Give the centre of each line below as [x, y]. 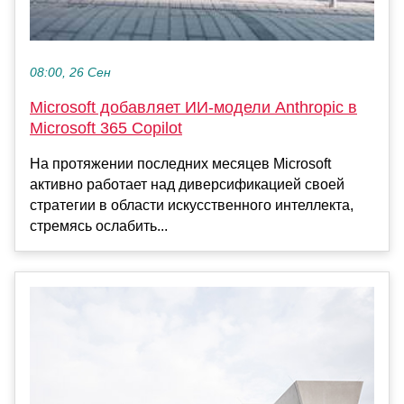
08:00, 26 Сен [70, 73]
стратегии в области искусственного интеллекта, [192, 206]
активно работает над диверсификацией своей [187, 185]
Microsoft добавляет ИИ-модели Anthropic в [193, 108]
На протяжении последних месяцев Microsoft [180, 164]
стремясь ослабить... [99, 226]
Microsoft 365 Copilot [106, 129]
